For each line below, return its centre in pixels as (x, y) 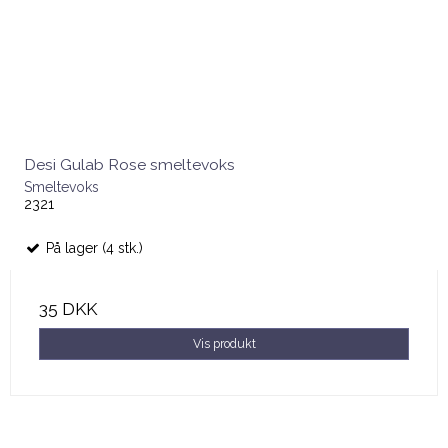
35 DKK (68, 309)
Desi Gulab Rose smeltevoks (129, 165)
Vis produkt (224, 344)
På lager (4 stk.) (92, 248)
